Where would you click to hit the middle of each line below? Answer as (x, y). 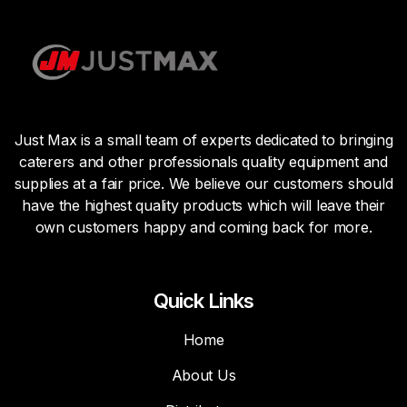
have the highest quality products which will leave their (203, 206)
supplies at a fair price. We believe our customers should (203, 184)
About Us (203, 376)
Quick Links (203, 301)
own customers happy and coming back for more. (203, 228)
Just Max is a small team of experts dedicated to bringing (203, 140)
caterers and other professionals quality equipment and (203, 162)
